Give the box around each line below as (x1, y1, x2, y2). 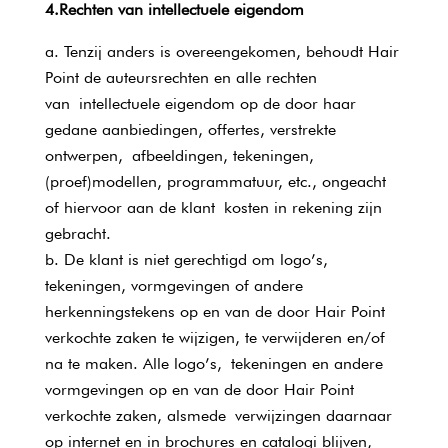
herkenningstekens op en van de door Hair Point (44, 302, 385, 321)
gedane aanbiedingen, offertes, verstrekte (44, 120, 336, 139)
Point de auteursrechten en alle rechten (44, 68, 317, 87)
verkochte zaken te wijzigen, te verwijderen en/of (44, 328, 385, 347)
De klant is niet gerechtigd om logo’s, (63, 250, 328, 269)
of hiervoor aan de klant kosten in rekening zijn (44, 198, 382, 217)
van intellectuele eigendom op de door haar (44, 94, 356, 113)
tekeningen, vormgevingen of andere (44, 276, 303, 295)
